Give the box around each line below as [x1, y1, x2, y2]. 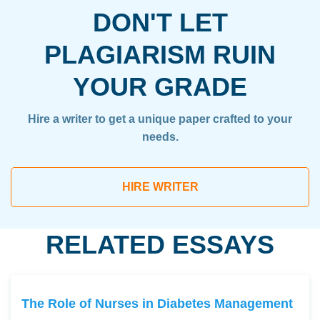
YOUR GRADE [73, 71, 247, 101]
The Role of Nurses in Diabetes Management [21, 295, 293, 311]
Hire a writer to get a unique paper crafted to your [28, 112, 292, 125]
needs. [141, 130, 179, 143]
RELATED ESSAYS [46, 229, 274, 259]
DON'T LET [92, 7, 228, 37]
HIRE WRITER [121, 180, 199, 193]
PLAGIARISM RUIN [44, 39, 276, 69]
